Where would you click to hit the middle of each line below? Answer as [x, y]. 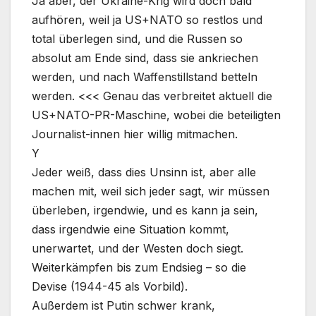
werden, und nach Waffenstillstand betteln [145, 77]
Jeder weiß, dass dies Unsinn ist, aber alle [144, 172]
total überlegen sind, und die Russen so [137, 39]
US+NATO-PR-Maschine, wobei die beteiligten [156, 115]
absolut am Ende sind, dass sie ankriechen [145, 58]
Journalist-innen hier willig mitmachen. [135, 134]
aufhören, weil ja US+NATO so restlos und [147, 20]
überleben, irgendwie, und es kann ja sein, [145, 211]
